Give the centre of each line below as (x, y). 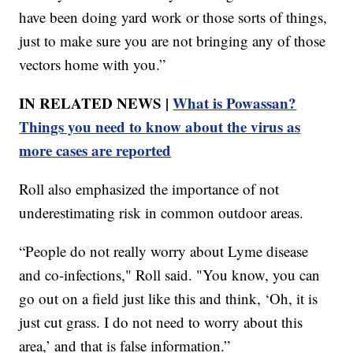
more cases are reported (95, 150)
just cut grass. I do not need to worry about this (161, 321)
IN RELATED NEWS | (96, 102)
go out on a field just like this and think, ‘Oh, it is (169, 298)
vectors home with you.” (93, 64)
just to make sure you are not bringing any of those (173, 40)
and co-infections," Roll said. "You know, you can (170, 274)
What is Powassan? (235, 102)
